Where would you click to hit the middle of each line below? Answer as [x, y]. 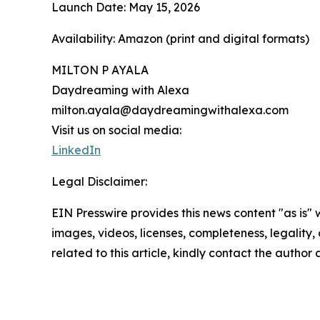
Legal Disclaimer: [99, 182]
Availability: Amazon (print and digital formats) [180, 39]
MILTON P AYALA [100, 70]
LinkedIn [76, 150]
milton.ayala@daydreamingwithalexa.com [170, 110]
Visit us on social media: [116, 130]
